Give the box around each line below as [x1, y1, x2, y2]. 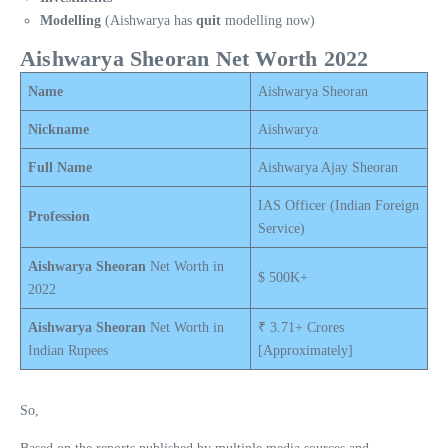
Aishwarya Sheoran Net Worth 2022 [20, 45, 369, 71]
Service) [258, 220, 305, 236]
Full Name [28, 159, 92, 175]
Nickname [28, 121, 89, 137]
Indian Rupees [28, 342, 108, 358]
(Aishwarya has [101, 12, 196, 28]
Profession [28, 208, 90, 224]
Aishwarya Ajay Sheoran [258, 159, 398, 175]
